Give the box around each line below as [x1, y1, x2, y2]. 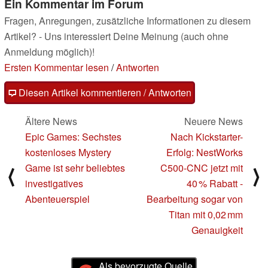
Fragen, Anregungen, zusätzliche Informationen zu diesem [4, 13, 251, 28]
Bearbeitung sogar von [147, 191, 243, 206]
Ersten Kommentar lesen [4, 60, 109, 74]
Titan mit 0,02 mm [169, 207, 243, 221]
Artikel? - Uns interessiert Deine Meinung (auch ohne [4, 29, 229, 43]
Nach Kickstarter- [170, 129, 243, 144]
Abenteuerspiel [25, 191, 90, 206]
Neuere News [184, 114, 243, 128]
